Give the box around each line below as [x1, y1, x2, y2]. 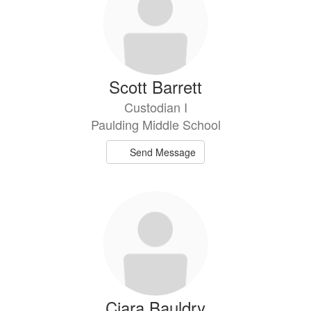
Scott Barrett [109, 74, 202, 99]
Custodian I [124, 98, 187, 116]
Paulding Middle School [90, 115, 221, 133]
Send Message [130, 145, 196, 159]
